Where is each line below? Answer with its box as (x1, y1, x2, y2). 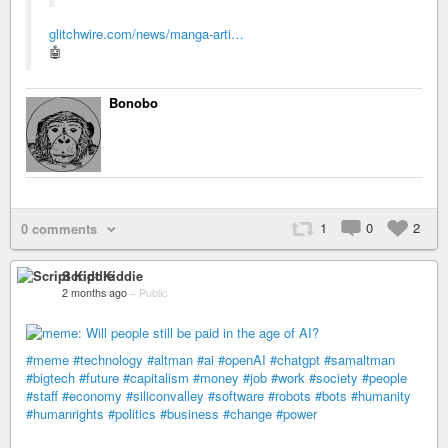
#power (276, 404, 317, 424)
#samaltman (324, 350, 395, 370)
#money (193, 368, 239, 388)
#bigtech (26, 368, 75, 388)
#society (309, 368, 358, 388)
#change (223, 404, 272, 424)
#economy (62, 386, 122, 406)
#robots (268, 386, 311, 406)
